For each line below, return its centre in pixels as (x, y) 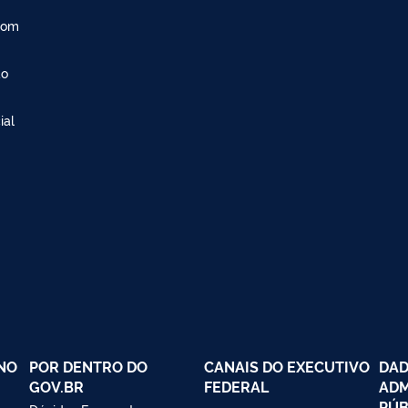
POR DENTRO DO (88, 366)
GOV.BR (56, 386)
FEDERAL (236, 386)
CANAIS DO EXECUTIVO (287, 366)
